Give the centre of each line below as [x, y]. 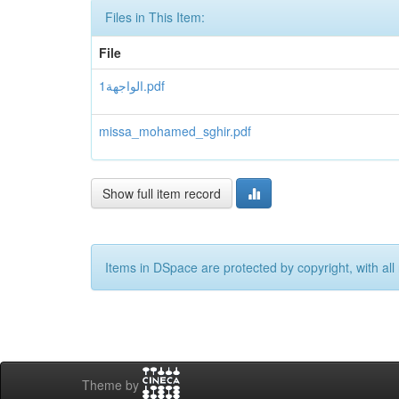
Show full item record [162, 193]
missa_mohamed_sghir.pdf [175, 131]
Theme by [112, 385]
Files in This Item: [155, 17]
